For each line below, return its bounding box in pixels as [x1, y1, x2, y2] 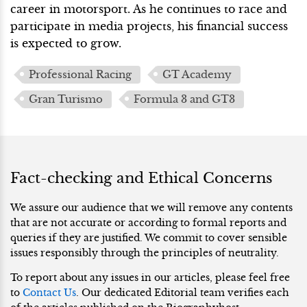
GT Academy [162, 69, 232, 82]
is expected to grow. [10, 36, 121, 51]
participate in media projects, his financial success [10, 19, 288, 34]
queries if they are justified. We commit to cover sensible [10, 231, 287, 244]
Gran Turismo [29, 93, 103, 106]
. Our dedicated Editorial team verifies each [76, 286, 289, 299]
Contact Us [23, 286, 76, 299]
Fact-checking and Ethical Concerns [10, 169, 273, 187]
